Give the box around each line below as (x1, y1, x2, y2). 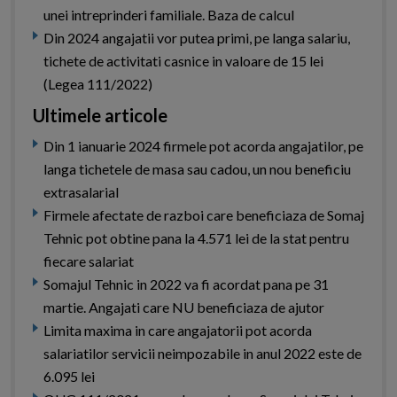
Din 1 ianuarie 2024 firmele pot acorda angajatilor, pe (43, 137, 363, 155)
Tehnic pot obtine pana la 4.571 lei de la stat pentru (43, 230, 349, 247)
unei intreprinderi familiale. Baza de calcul (43, 6, 294, 24)
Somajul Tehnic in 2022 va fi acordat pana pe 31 (43, 276, 329, 293)
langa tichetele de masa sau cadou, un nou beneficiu (43, 160, 351, 178)
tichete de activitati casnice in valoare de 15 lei (43, 52, 323, 70)
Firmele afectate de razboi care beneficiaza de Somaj (43, 206, 364, 224)
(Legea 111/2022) (43, 75, 152, 93)
